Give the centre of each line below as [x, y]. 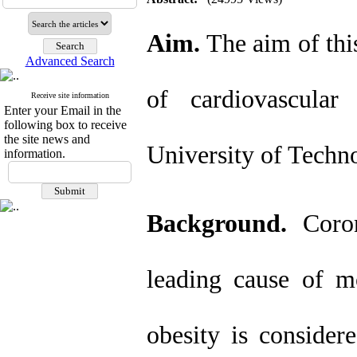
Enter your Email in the [63, 110]
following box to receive [65, 125]
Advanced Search [70, 61]
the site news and [47, 139]
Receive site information [70, 95]
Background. [217, 224]
